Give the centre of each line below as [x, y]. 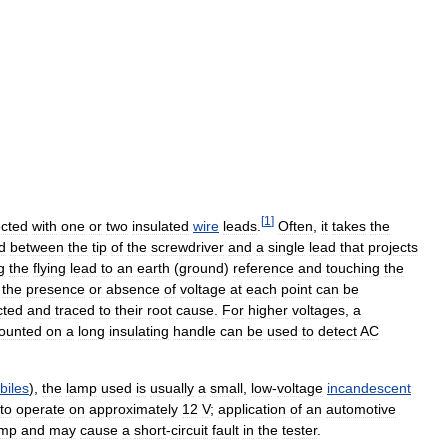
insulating [139, 331]
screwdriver [187, 247]
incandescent [369, 388]
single [286, 247]
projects [393, 247]
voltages [318, 310]
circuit [189, 430]
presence [55, 289]
